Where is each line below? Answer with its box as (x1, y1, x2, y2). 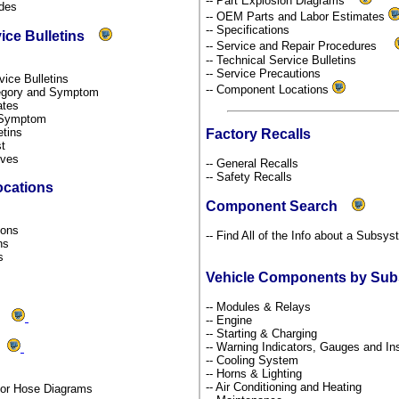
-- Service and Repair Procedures (206, 38, 391, 53)
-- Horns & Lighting (206, 366, 305, 380)
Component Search (206, 198, 352, 214)
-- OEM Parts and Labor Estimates (206, 9, 388, 23)
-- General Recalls (206, 156, 302, 170)
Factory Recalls (206, 126, 325, 142)
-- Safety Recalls (206, 169, 292, 183)
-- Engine (206, 313, 256, 327)
